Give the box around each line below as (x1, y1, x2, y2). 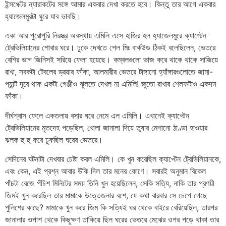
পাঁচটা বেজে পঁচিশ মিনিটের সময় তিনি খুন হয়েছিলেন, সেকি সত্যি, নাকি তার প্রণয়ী (5, 178, 214, 189)
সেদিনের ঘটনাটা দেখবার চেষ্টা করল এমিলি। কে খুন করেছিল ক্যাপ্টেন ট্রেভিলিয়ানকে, (5, 154, 221, 164)
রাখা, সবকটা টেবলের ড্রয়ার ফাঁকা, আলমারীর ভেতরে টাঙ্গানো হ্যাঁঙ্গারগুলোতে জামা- (5, 67, 213, 77)
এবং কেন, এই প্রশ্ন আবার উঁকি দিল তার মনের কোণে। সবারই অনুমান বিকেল (5, 166, 206, 177)
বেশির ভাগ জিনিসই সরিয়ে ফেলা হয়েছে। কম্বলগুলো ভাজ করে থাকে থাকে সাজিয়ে (5, 54, 218, 65)
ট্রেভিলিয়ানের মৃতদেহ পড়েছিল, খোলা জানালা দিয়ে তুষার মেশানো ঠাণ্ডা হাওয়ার (5, 122, 207, 133)
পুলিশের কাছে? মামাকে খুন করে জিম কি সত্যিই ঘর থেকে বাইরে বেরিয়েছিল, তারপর (5, 202, 217, 213)
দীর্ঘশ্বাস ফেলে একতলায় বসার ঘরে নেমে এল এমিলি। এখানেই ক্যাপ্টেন (5, 110, 189, 121)
